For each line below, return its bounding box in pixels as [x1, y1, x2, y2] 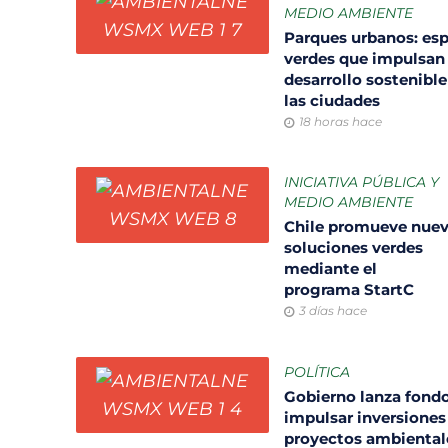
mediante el [283, 259, 377, 279]
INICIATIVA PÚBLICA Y [283, 173, 439, 192]
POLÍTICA [283, 363, 350, 382]
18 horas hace [298, 114, 382, 130]
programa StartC [283, 280, 418, 300]
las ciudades [283, 91, 384, 111]
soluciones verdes [283, 238, 423, 258]
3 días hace [298, 303, 367, 319]
